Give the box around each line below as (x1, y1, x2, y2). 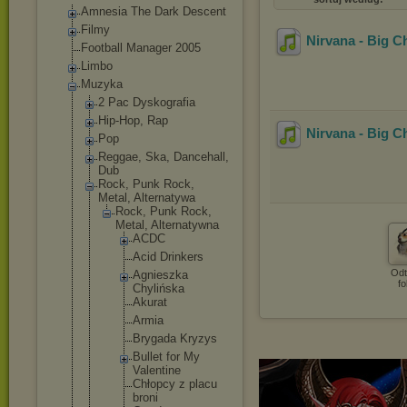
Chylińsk (133, 282, 178, 295)
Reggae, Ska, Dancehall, (98, 150, 229, 164)
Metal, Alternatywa (98, 191, 195, 204)
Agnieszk (133, 268, 182, 282)
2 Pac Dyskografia (98, 95, 195, 109)
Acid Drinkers (133, 250, 203, 263)
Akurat (133, 295, 167, 309)
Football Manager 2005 (81, 41, 201, 55)
